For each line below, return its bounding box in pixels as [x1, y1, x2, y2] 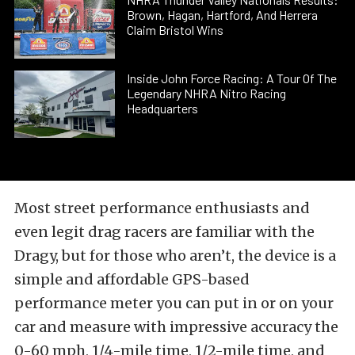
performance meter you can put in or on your [14, 293, 334, 312]
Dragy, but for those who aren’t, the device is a [14, 246, 336, 265]
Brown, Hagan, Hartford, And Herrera [127, 6, 319, 22]
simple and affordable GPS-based [14, 269, 250, 288]
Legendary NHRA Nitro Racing [127, 86, 287, 101]
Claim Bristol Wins [127, 21, 224, 37]
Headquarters [127, 101, 199, 116]
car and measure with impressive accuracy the [14, 317, 338, 336]
